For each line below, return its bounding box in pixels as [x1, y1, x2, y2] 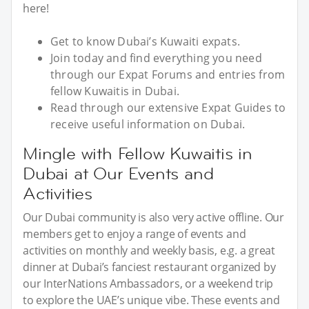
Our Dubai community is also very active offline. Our [23, 209, 285, 225]
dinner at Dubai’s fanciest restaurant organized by [23, 259, 276, 275]
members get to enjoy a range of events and [23, 226, 246, 241]
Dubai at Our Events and [23, 162, 214, 184]
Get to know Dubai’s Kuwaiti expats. [50, 33, 240, 49]
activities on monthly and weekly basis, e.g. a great [23, 242, 276, 258]
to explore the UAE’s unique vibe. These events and [23, 292, 280, 308]
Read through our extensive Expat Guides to [50, 99, 286, 115]
